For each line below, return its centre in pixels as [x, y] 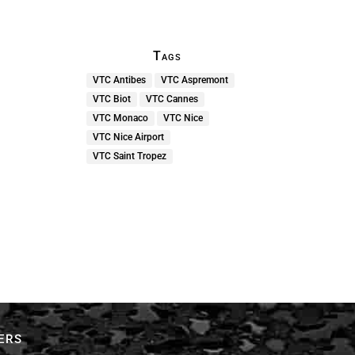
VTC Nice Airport [129, 137]
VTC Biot [112, 99]
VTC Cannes [172, 99]
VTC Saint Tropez [130, 157]
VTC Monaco [121, 118]
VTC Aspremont [195, 80]
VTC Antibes [120, 80]
